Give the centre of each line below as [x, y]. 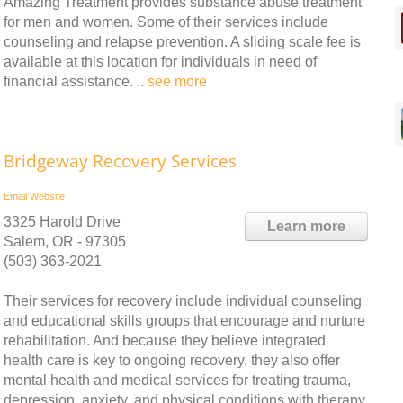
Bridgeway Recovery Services [120, 161]
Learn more [306, 226]
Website [47, 196]
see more [177, 81]
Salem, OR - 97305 [65, 242]
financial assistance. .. [76, 81]
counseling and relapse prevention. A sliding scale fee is [182, 42]
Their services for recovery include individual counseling [183, 301]
